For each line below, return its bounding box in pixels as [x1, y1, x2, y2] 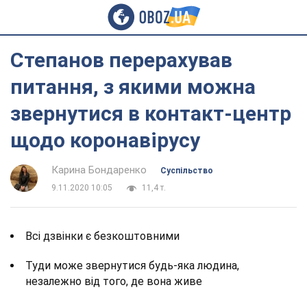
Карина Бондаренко [51, 164, 147, 176]
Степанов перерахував [10, 48, 232, 72]
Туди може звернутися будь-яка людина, [25, 259, 239, 272]
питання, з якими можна [10, 75, 256, 99]
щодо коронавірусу [10, 128, 200, 152]
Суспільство [160, 166, 213, 175]
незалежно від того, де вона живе [25, 275, 202, 288]
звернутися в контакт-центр [10, 101, 291, 125]
